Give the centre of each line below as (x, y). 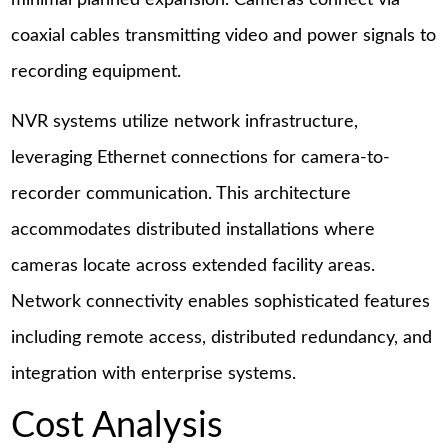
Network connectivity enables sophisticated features (221, 301)
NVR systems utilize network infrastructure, (185, 121)
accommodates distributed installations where (193, 229)
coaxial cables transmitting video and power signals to (224, 36)
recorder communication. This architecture (181, 193)
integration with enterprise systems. (154, 373)
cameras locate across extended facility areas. (193, 265)
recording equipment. (96, 72)
